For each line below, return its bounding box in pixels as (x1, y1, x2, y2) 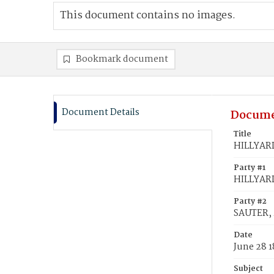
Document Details (62, 105, 139, 120)
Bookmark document (76, 52, 168, 67)
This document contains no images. (60, 7, 235, 24)
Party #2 (234, 195, 267, 208)
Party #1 (234, 161, 265, 174)
